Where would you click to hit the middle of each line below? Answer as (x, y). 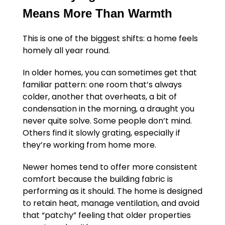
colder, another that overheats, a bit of (99, 97)
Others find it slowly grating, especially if (101, 133)
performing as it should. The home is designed (112, 191)
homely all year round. (66, 51)
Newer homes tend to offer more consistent (110, 167)
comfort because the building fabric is (97, 179)
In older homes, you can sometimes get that (109, 73)
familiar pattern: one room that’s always (102, 85)
